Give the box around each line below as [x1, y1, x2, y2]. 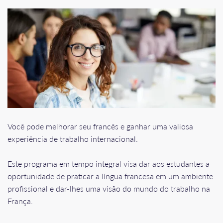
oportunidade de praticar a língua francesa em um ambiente [7, 170, 213, 182]
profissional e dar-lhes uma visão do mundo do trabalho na [7, 182, 210, 194]
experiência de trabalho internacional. [7, 132, 138, 144]
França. [7, 195, 33, 207]
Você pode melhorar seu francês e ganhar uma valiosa [7, 120, 193, 132]
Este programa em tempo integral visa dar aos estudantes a [7, 157, 210, 169]
